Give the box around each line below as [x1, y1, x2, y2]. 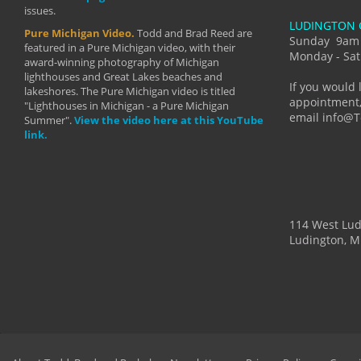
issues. [24, 3, 56, 18]
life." [313, 61, 334, 76]
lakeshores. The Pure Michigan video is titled [24, 84, 235, 98]
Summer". [24, 113, 74, 127]
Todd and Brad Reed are [137, 26, 252, 40]
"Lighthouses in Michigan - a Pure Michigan [24, 98, 229, 113]
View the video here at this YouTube [74, 113, 263, 127]
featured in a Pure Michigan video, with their [24, 40, 235, 55]
